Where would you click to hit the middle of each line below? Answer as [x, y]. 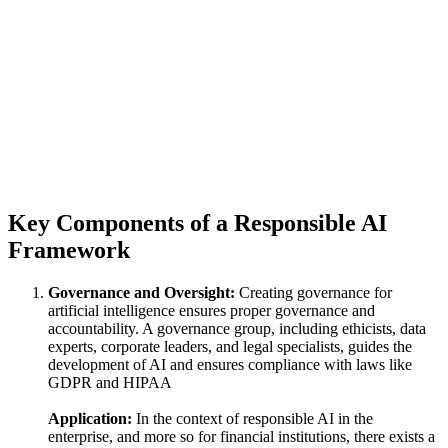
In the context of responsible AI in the [254, 418]
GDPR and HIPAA [110, 382]
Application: [92, 418]
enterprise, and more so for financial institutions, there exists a [241, 436]
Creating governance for [313, 292]
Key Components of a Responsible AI [197, 223]
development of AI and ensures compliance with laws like [230, 364]
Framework [69, 250]
